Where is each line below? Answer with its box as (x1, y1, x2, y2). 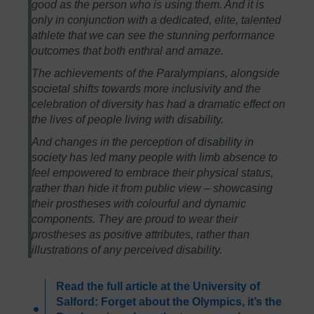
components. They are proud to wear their (32, 212, 238, 225)
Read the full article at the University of (56, 280, 260, 292)
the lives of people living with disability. (32, 113, 224, 125)
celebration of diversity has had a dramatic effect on (32, 97, 286, 110)
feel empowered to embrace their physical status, (32, 166, 274, 179)
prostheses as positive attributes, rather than (32, 228, 250, 240)
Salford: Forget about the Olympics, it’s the (56, 295, 282, 308)
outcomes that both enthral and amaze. (32, 44, 224, 57)
